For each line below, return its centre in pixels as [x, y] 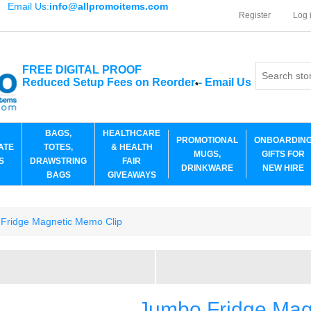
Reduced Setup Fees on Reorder [109, 82]
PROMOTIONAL [207, 140]
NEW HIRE [283, 168]
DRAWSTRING [58, 161]
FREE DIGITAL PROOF [82, 69]
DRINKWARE [207, 168]
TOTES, [58, 147]
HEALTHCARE [132, 133]
